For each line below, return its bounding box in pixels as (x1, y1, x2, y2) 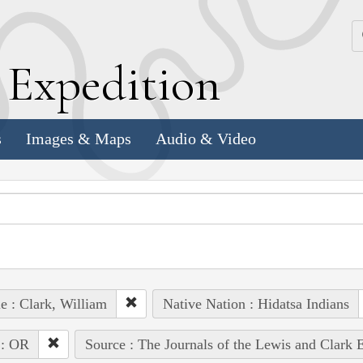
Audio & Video (156, 130, 256, 148)
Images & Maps (26, 130, 131, 148)
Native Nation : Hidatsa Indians (162, 295, 349, 312)
